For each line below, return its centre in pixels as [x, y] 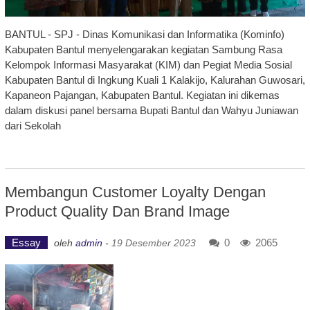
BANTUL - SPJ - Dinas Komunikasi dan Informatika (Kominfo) [144, 35]
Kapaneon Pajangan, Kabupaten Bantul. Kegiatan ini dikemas [142, 95]
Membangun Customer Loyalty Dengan [135, 192]
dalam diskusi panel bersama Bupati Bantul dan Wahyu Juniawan [151, 111]
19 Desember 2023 [153, 243]
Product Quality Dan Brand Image [117, 212]
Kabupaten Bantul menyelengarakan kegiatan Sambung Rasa [143, 50]
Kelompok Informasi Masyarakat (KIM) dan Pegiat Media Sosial [148, 65]
